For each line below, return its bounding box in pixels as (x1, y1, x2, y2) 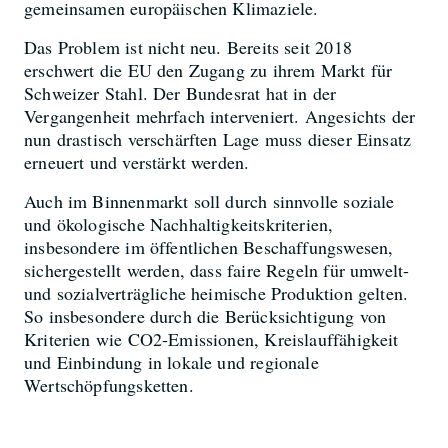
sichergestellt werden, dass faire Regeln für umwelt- (24, 257, 410, 282)
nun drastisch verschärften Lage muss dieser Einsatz (24, 126, 412, 151)
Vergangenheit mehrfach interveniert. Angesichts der (24, 103, 416, 128)
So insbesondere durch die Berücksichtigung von (24, 303, 387, 328)
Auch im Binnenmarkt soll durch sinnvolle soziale (24, 188, 395, 213)
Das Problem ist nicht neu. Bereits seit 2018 (24, 34, 352, 59)
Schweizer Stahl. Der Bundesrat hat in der (24, 80, 337, 105)
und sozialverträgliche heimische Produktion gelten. (24, 280, 409, 305)
